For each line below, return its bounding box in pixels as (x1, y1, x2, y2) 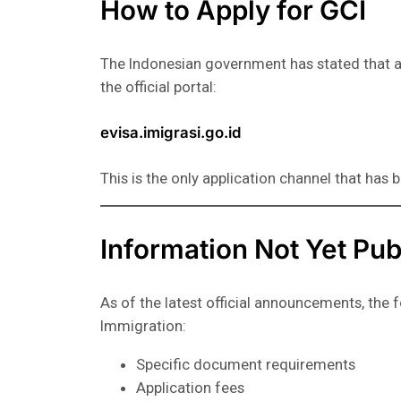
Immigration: (100, 317, 186, 336)
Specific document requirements (136, 354, 355, 373)
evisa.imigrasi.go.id (100, 124, 241, 142)
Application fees (136, 378, 244, 397)
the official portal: (100, 78, 217, 97)
